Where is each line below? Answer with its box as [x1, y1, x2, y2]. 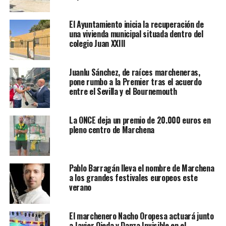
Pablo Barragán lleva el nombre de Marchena [69, 162, 214, 175]
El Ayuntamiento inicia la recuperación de [69, 18, 204, 31]
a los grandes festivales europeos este [69, 172, 198, 184]
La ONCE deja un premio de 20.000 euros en [69, 114, 211, 127]
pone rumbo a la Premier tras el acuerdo [69, 76, 202, 88]
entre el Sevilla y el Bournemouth [69, 85, 177, 98]
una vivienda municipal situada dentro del [69, 28, 203, 40]
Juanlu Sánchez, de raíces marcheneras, [69, 66, 200, 79]
